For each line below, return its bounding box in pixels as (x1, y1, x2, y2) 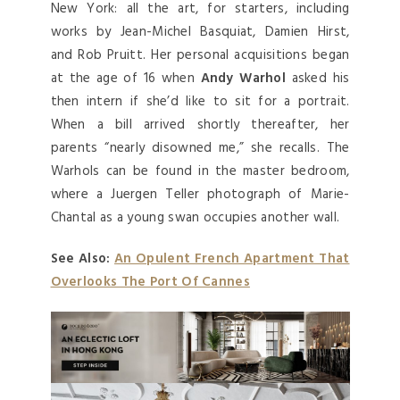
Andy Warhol (200, 67, 287, 89)
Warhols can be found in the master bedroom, (50, 160, 350, 182)
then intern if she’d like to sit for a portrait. (50, 90, 350, 112)
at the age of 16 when (50, 67, 201, 89)
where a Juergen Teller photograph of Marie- (50, 183, 350, 205)
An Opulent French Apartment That (113, 247, 350, 270)
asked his (286, 67, 350, 89)
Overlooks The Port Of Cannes (50, 271, 250, 293)
